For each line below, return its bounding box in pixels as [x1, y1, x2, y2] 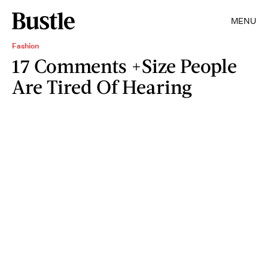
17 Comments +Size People [12, 54, 237, 77]
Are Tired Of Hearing [12, 75, 192, 98]
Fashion [12, 41, 39, 51]
